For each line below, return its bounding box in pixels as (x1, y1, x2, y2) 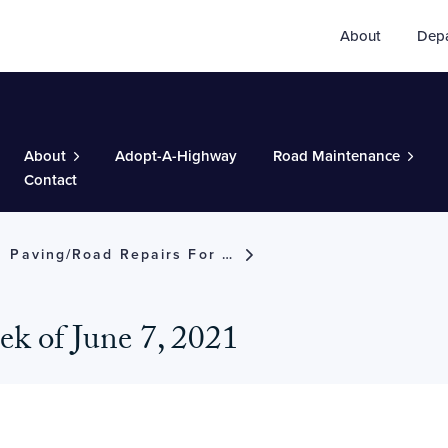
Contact (23, 169, 77, 191)
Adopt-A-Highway (114, 145, 237, 167)
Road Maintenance (272, 145, 400, 167)
